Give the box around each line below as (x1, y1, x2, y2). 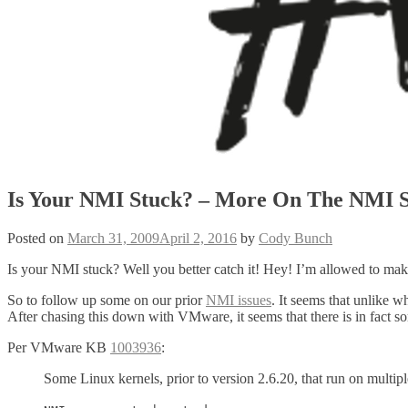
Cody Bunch (259, 229, 332, 246)
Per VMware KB (7, 339, 110, 355)
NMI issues (206, 291, 271, 308)
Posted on (7, 229, 67, 246)
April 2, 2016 (159, 229, 237, 246)
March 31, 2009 (67, 229, 159, 246)
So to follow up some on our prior (7, 291, 206, 308)
